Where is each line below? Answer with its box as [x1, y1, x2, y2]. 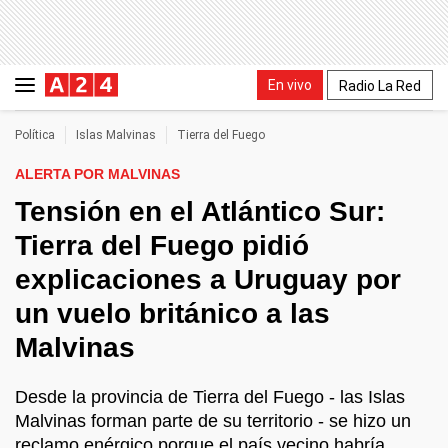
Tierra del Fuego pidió [15, 230, 309, 261]
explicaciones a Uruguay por [15, 264, 401, 295]
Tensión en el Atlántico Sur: [15, 196, 385, 227]
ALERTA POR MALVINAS [15, 166, 180, 182]
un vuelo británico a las [15, 298, 330, 329]
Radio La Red [339, 77, 421, 94]
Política [15, 128, 55, 142]
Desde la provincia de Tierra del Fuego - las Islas [15, 387, 405, 407]
